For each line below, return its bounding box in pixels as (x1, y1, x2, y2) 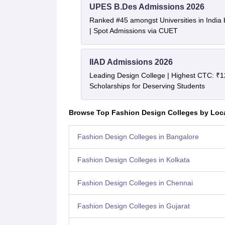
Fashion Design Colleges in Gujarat (77, 202, 190, 210)
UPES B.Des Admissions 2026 (89, 3, 204, 12)
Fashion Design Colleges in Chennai (77, 179, 193, 187)
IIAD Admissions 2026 (89, 58, 173, 67)
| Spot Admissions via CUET (89, 27, 178, 35)
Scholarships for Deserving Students (89, 82, 205, 90)
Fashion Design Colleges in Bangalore (77, 133, 199, 141)
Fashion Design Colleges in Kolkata (77, 156, 190, 164)
